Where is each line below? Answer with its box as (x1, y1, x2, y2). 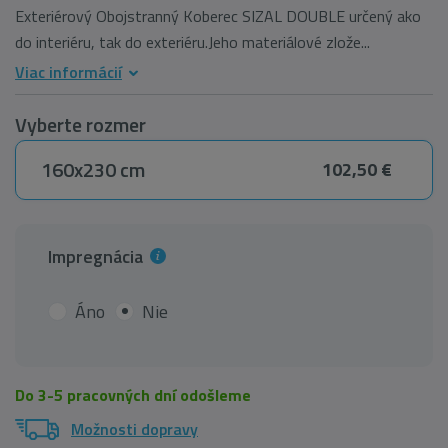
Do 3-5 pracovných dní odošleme (15, 383, 251, 408)
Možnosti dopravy (71, 417, 198, 442)
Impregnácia (48, 243, 147, 271)
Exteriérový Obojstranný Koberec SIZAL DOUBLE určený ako (15, 4, 421, 29)
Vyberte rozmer (15, 109, 146, 141)
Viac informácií (15, 60, 122, 85)
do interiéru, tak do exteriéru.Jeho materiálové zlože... (15, 30, 370, 55)
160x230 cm (41, 154, 145, 186)
